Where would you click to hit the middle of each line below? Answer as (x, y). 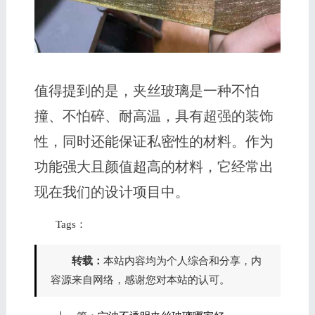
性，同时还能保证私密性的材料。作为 (154, 141)
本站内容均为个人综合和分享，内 (182, 261)
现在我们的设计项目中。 (111, 192)
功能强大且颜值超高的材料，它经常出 (154, 166)
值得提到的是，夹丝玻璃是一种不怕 (147, 90)
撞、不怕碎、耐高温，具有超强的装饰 (154, 116)
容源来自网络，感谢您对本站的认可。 (140, 279)
